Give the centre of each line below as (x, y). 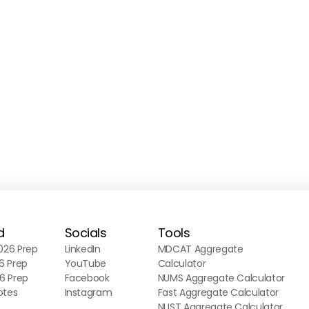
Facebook (87, 278)
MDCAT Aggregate (200, 249)
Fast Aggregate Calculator (218, 292)
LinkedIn (82, 249)
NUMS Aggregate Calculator (221, 278)
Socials (86, 233)
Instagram (88, 292)
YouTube (86, 263)
